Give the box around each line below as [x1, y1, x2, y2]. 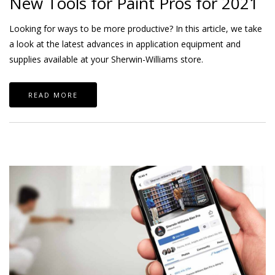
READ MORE [28, 90, 78, 99]
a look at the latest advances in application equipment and [9, 37, 241, 50]
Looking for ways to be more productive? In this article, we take [9, 22, 262, 34]
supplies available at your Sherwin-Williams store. [9, 53, 203, 65]
